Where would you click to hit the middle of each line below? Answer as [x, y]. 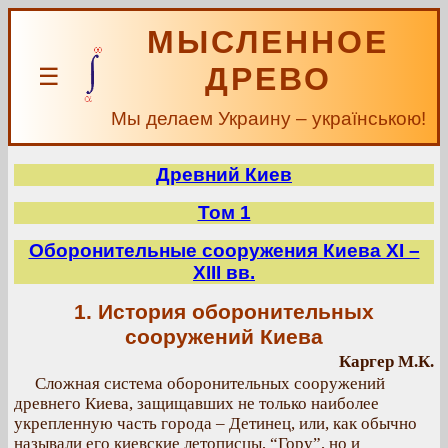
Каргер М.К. [386, 361]
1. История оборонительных [224, 312]
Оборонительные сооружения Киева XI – [224, 250]
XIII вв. [224, 272]
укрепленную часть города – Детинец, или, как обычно [215, 423]
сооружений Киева [224, 337]
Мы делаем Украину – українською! [268, 118]
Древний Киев [224, 174]
